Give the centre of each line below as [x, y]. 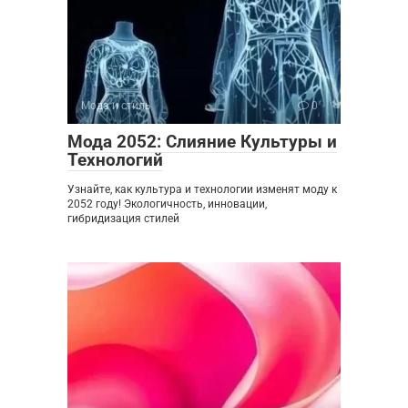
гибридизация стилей [123, 219]
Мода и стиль [116, 106]
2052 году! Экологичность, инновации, [167, 204]
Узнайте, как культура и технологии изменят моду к [202, 190]
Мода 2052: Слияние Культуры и [202, 142]
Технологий [115, 160]
